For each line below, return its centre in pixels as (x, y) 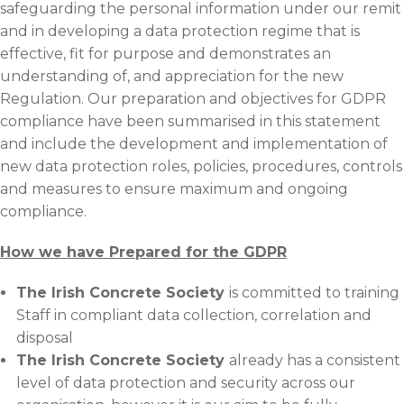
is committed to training (314, 292)
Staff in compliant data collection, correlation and (193, 315)
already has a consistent (314, 360)
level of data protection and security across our (185, 382)
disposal (44, 337)
